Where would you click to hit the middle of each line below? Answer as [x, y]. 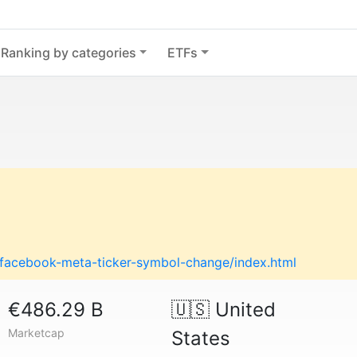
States [200, 338]
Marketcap [37, 333]
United [242, 310]
